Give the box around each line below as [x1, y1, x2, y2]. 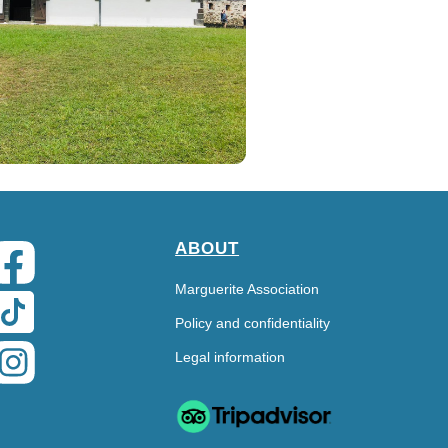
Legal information [175, 348, 286, 365]
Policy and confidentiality [175, 314, 331, 331]
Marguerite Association [175, 280, 320, 297]
